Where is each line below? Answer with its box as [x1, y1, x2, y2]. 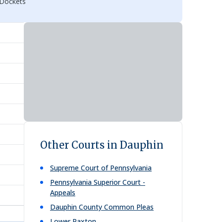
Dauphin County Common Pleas [50, 202, 154, 212]
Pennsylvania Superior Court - [50, 177, 145, 187]
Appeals [50, 188, 75, 197]
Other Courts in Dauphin [40, 139, 164, 151]
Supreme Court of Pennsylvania [50, 163, 152, 172]
